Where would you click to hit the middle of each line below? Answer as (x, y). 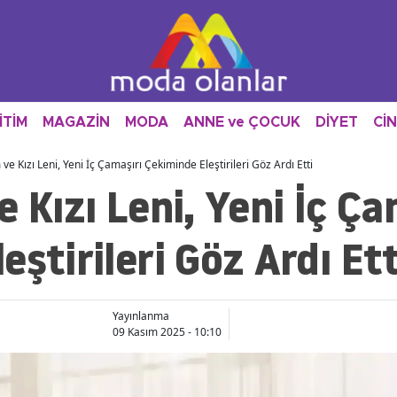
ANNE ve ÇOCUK (242, 122)
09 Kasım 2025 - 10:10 (167, 332)
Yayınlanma (140, 316)
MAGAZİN (76, 122)
